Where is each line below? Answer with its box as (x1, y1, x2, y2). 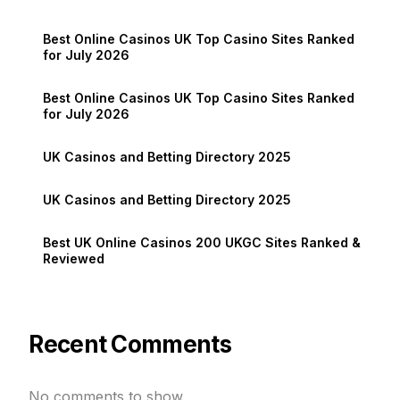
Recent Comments (29, 329, 231, 358)
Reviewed (43, 250, 105, 266)
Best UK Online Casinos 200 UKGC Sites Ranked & (43, 234, 362, 250)
